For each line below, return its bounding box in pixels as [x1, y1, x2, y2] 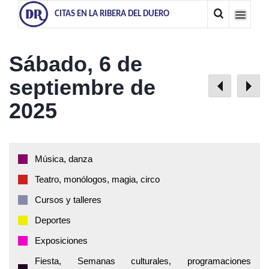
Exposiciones [35, 235, 88, 246]
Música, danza [35, 154, 92, 164]
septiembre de [9, 75, 156, 100]
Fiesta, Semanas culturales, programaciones [35, 256, 251, 266]
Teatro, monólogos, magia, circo [35, 174, 160, 184]
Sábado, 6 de [9, 52, 142, 76]
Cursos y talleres [35, 195, 101, 205]
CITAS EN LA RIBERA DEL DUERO [55, 10, 169, 19]
